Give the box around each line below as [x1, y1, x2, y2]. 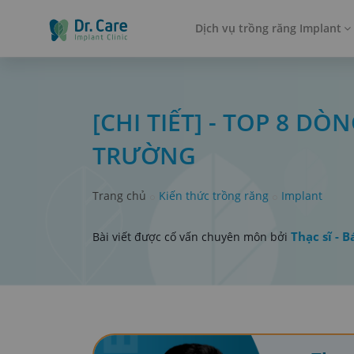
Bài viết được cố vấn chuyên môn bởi [92, 229, 291, 244]
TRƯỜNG [92, 139, 196, 171]
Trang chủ [92, 188, 146, 203]
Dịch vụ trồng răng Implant [195, 21, 341, 36]
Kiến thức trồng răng [159, 188, 269, 203]
